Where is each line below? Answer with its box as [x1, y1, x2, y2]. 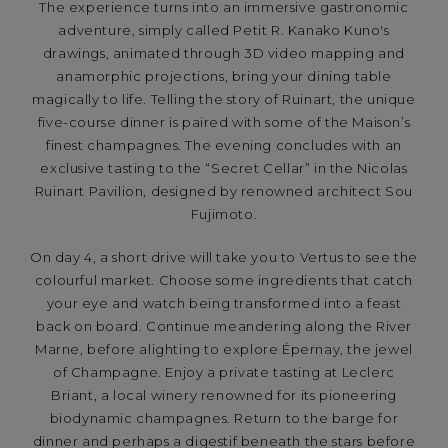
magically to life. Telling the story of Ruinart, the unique [32, 91, 416, 108]
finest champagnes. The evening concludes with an [46, 137, 402, 154]
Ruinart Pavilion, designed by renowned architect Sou [34, 183, 414, 200]
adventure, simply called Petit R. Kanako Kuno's [58, 22, 390, 39]
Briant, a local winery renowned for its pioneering [50, 387, 397, 404]
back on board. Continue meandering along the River [35, 318, 412, 335]
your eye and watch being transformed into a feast [46, 295, 402, 312]
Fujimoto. [190, 206, 258, 223]
